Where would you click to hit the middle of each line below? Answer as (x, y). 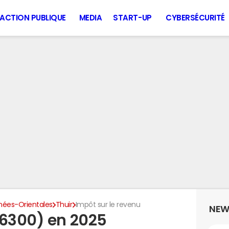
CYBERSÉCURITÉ (195, 18)
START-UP (132, 18)
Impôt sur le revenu (108, 204)
